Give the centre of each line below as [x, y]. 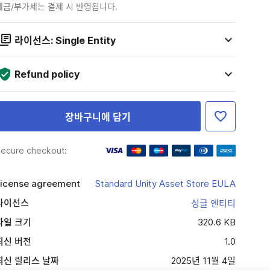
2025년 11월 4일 [203, 261]
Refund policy [47, 74]
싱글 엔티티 [213, 203]
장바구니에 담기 [98, 117]
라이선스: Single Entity [65, 40]
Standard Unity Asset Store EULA [165, 184]
